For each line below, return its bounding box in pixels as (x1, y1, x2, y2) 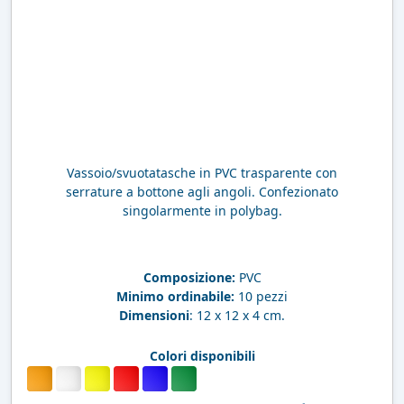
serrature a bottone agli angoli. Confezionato (66, 182, 338, 200)
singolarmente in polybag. (122, 201, 282, 219)
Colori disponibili (149, 346, 255, 364)
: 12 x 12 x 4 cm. (189, 306, 285, 324)
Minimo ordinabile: (116, 287, 234, 305)
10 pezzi (234, 287, 288, 305)
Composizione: (142, 268, 235, 286)
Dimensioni (119, 306, 189, 324)
